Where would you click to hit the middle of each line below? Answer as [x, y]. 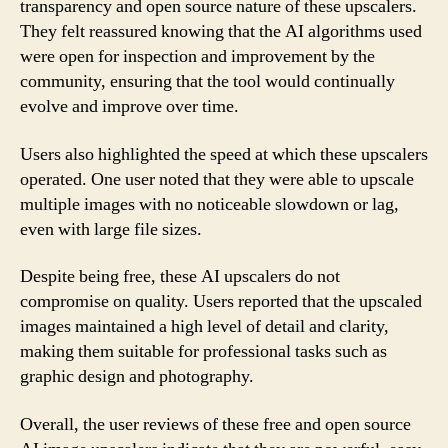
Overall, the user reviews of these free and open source [215, 424]
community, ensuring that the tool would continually [207, 81]
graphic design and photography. [137, 376]
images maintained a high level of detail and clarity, [204, 326]
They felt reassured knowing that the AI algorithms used [221, 31]
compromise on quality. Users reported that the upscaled [221, 301]
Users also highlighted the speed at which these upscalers [224, 154]
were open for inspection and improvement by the [197, 56]
